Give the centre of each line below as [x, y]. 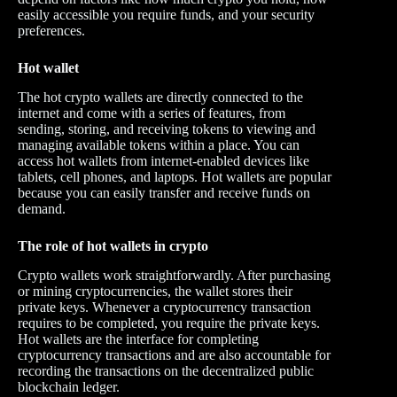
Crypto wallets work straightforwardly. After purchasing [174, 275]
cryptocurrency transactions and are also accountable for [174, 354]
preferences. [53, 31]
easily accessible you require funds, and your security [166, 15]
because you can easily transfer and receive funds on [164, 193]
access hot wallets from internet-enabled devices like [163, 161]
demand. [42, 209]
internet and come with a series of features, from [152, 113]
